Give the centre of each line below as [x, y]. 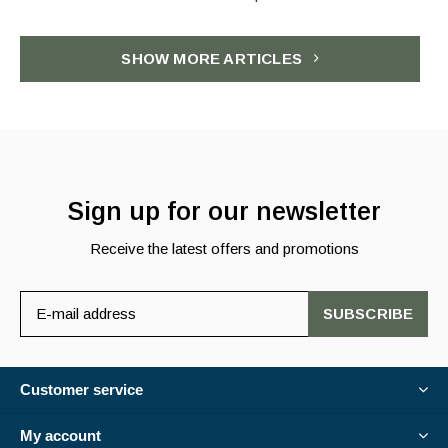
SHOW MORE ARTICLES [214, 58]
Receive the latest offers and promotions [224, 248]
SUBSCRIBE [368, 313]
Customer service [81, 389]
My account [60, 435]
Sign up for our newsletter [224, 210]
